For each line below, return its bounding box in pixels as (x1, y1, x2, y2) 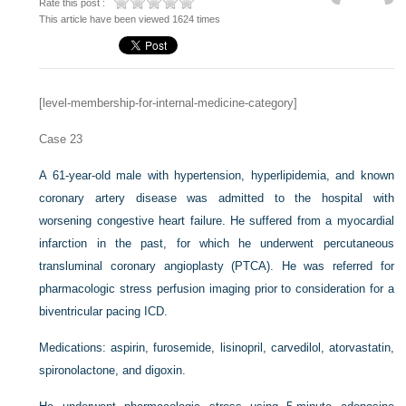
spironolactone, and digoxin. (39, 363, 187, 377)
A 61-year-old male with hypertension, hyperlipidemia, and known (39, 169, 394, 182)
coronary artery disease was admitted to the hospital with (39, 191, 394, 205)
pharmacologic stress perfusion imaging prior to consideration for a (39, 282, 394, 295)
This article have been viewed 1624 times (39, 14, 221, 24)
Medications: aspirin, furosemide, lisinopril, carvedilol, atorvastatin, (39, 341, 394, 354)
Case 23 (39, 132, 83, 146)
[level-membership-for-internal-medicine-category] (39, 96, 298, 110)
